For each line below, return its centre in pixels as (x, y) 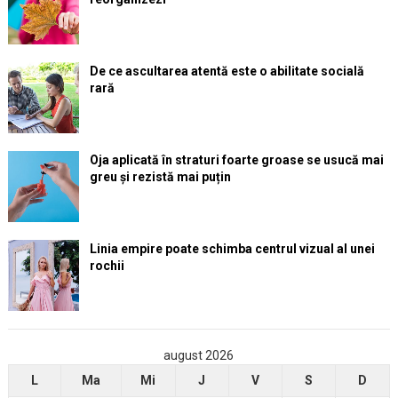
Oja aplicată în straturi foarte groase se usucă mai (236, 160)
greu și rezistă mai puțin (160, 177)
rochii (107, 266)
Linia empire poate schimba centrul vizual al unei (232, 249)
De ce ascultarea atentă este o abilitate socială (227, 72)
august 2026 (199, 356)
